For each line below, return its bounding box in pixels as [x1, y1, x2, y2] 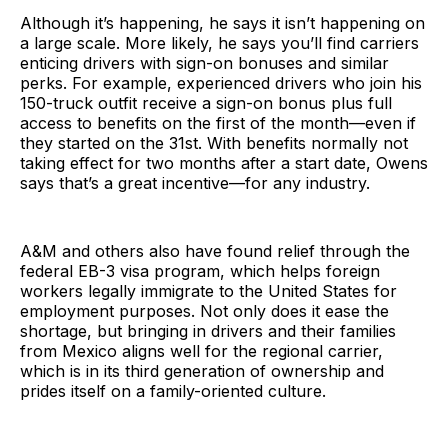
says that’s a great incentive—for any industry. [20, 172, 370, 193]
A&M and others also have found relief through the [20, 240, 410, 261]
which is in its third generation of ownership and [20, 360, 384, 381]
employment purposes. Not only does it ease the [20, 300, 389, 321]
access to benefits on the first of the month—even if [20, 112, 416, 133]
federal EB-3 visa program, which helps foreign [20, 260, 380, 281]
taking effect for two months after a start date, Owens [20, 152, 428, 173]
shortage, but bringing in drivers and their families [20, 320, 396, 341]
